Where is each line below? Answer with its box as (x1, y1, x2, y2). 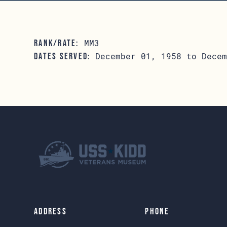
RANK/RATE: (34, 38, 79, 48)
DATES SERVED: (34, 51, 91, 61)
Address (34, 206, 67, 216)
